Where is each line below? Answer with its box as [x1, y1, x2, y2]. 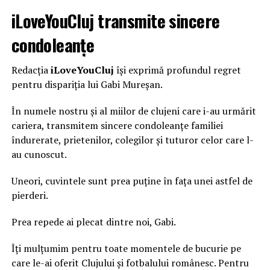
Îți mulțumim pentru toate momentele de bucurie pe [11, 241, 241, 255]
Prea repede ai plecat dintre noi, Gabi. [11, 215, 176, 228]
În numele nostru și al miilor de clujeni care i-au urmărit [11, 104, 256, 118]
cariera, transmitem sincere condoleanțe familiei [11, 118, 223, 132]
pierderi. [11, 188, 48, 202]
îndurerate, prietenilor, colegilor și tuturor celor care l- [11, 133, 254, 146]
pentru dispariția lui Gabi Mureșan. [11, 77, 163, 91]
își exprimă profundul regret [113, 63, 241, 77]
